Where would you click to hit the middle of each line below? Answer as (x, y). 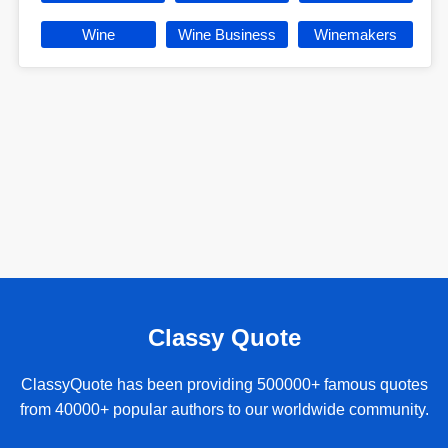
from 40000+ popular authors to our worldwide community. (224, 409)
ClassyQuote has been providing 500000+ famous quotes (224, 384)
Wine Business (227, 34)
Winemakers (356, 34)
